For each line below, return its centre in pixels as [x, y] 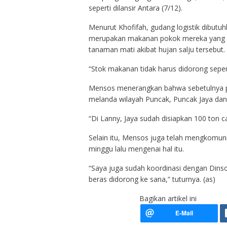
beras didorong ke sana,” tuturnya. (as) [152, 179]
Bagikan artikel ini [168, 199]
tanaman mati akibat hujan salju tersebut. [157, 50]
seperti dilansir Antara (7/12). [135, 8]
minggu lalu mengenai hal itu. [136, 149]
